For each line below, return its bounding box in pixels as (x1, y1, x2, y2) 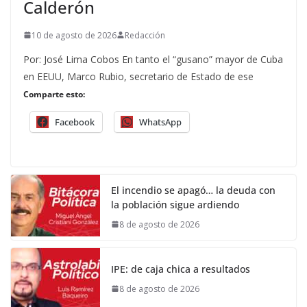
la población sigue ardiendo (111, 197, 239, 211)
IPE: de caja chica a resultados (111, 262, 250, 275)
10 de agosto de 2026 (32, 29, 116, 41)
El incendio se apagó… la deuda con (111, 183, 275, 197)
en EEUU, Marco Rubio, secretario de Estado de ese (23, 69, 254, 83)
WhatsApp (139, 115, 182, 128)
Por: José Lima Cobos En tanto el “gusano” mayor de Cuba (23, 52, 283, 66)
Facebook (55, 115, 95, 128)
